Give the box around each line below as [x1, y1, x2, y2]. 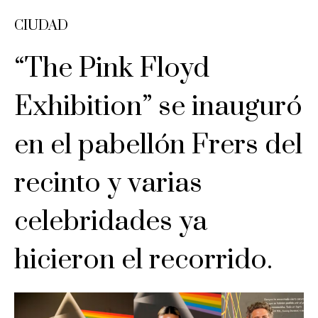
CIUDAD [14, 17, 68, 35]
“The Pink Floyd [14, 51, 209, 86]
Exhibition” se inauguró [14, 89, 302, 124]
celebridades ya [14, 204, 207, 239]
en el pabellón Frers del [14, 128, 302, 163]
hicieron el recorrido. [14, 243, 273, 278]
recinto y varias [14, 166, 202, 201]
